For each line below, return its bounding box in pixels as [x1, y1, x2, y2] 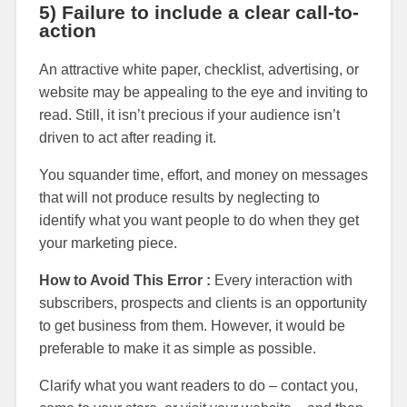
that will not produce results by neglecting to [38, 189, 320, 205]
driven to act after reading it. [38, 129, 216, 145]
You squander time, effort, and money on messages [38, 166, 368, 183]
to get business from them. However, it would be [38, 317, 345, 333]
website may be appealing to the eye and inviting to [38, 84, 368, 100]
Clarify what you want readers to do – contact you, [38, 377, 358, 393]
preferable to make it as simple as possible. [38, 340, 316, 356]
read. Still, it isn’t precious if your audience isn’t [38, 106, 340, 123]
